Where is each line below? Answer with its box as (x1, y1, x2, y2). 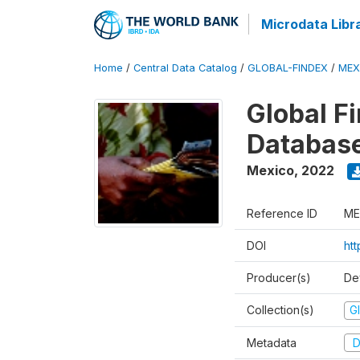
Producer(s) (247, 271, 311, 284)
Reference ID (247, 207, 317, 220)
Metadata (247, 335, 297, 350)
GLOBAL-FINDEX (247, 62, 328, 74)
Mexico (247, 162, 294, 178)
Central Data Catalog (133, 62, 237, 74)
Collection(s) (247, 303, 314, 317)
